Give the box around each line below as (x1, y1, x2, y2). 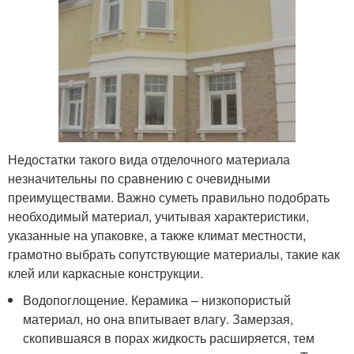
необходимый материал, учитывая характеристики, (8, 207, 309, 225)
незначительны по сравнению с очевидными (8, 169, 270, 187)
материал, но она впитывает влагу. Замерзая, (23, 310, 294, 328)
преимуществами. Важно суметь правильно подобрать (8, 188, 330, 206)
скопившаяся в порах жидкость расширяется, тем (23, 329, 315, 347)
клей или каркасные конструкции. (8, 264, 203, 282)
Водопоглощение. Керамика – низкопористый (23, 291, 292, 309)
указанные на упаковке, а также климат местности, (8, 226, 306, 244)
